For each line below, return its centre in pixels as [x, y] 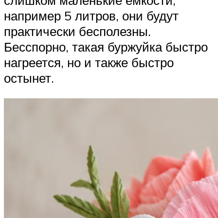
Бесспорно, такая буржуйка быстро [106, 46]
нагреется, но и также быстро [89, 62]
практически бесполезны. [77, 31]
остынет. [29, 78]
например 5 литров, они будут [91, 15]
